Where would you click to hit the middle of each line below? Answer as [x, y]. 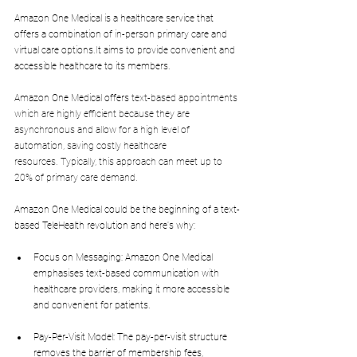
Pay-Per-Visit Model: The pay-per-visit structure [131, 337]
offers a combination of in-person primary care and [122, 35]
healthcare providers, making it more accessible [133, 290]
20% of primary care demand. [76, 178]
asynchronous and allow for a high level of [103, 130]
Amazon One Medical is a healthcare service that [115, 19]
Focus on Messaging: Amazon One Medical [124, 258]
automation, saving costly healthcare [92, 146]
